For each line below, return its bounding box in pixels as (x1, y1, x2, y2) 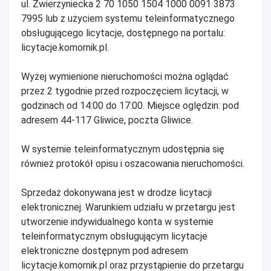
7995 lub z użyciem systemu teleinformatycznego (21, 12, 235, 24)
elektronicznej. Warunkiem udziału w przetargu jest (21, 201, 235, 213)
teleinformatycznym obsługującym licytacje (21, 230, 207, 242)
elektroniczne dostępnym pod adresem (21, 244, 188, 256)
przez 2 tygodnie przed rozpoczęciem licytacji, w (21, 85, 229, 97)
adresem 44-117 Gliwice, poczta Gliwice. (21, 114, 193, 126)
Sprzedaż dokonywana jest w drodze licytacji (21, 186, 212, 198)
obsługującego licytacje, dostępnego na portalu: (21, 27, 225, 39)
